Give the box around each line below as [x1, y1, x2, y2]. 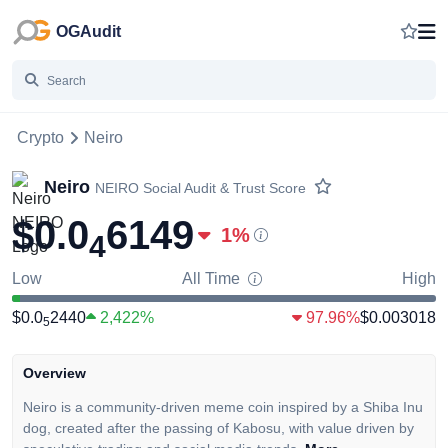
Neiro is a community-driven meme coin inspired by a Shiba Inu [23, 399, 423, 415]
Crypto [17, 129, 64, 146]
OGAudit [56, 23, 121, 40]
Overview [23, 365, 86, 381]
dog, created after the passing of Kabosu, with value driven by [23, 420, 414, 436]
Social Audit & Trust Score [143, 179, 306, 196]
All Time [182, 270, 244, 287]
